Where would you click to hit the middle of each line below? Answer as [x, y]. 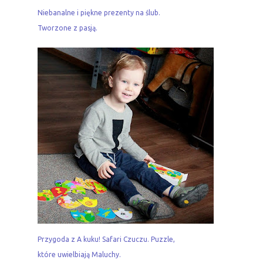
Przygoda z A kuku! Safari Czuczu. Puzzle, [106, 240]
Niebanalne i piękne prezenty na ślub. [99, 13]
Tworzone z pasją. [68, 28]
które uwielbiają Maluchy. [79, 255]
